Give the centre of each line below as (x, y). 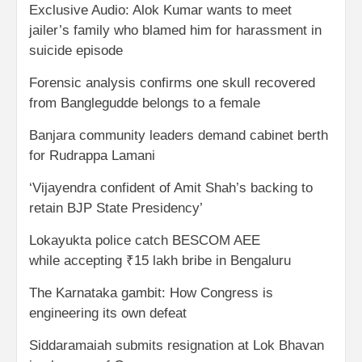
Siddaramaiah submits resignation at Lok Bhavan (177, 345)
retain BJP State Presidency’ (116, 208)
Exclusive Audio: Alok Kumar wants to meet (160, 10)
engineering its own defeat (108, 313)
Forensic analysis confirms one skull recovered (172, 82)
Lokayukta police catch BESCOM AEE (145, 240)
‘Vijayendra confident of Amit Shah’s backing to (171, 187)
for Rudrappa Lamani (92, 155)
